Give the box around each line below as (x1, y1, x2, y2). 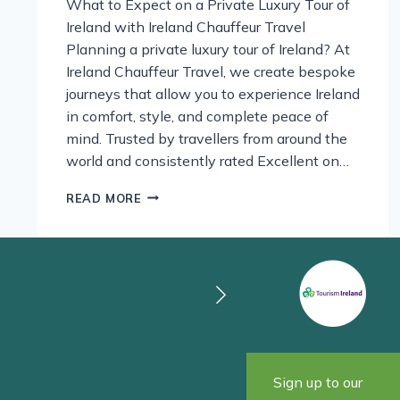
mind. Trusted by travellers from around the (66, 129, 347, 147)
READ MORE (66, 190, 142, 205)
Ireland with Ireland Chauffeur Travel (66, 17, 305, 36)
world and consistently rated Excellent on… (66, 151, 349, 170)
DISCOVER (140, 187, 206, 202)
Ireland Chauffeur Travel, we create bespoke (66, 62, 355, 80)
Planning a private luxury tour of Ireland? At (66, 39, 350, 58)
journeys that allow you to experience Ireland (66, 84, 360, 103)
